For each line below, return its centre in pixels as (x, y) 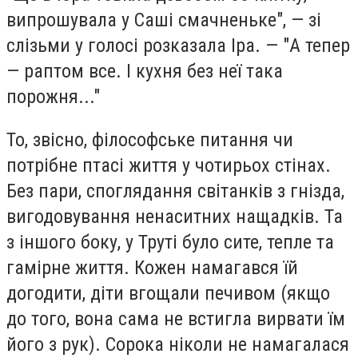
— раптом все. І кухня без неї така (145, 72)
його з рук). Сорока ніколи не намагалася (178, 344)
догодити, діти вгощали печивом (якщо (168, 293)
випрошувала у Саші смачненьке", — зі (164, 20)
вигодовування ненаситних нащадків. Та (175, 216)
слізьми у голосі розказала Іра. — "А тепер (178, 46)
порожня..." (53, 97)
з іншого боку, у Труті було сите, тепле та (170, 242)
